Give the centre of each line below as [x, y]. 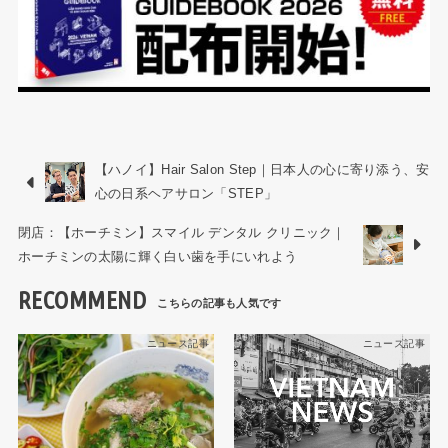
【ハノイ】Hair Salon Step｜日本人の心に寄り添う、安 [262, 170]
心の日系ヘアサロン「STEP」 [186, 194]
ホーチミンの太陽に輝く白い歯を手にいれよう [157, 256]
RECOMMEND [82, 300]
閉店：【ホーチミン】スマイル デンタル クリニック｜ [181, 232]
